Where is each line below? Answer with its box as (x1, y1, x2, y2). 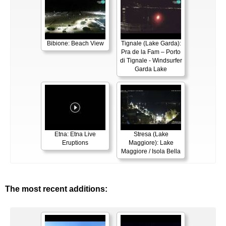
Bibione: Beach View (46, 39, 104, 47)
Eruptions (62, 139, 88, 146)
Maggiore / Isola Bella (121, 147, 181, 155)
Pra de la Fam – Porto (121, 48, 181, 55)
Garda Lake (135, 65, 167, 73)
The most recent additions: (5, 184, 107, 193)
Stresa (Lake (133, 130, 168, 138)
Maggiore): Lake (128, 139, 174, 146)
